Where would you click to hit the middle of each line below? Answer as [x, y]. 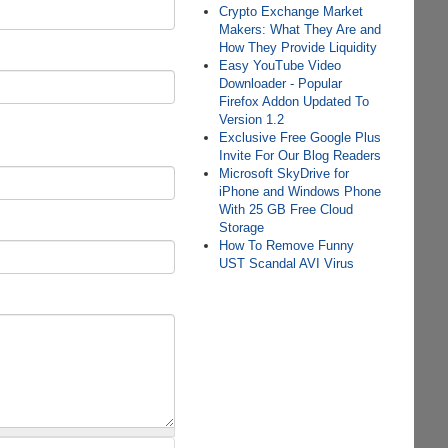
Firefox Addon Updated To [294, 101]
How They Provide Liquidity [298, 47]
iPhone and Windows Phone [300, 191]
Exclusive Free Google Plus [300, 137]
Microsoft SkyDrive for [284, 173]
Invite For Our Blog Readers [300, 155]
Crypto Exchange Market [291, 11]
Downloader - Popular [281, 83]
